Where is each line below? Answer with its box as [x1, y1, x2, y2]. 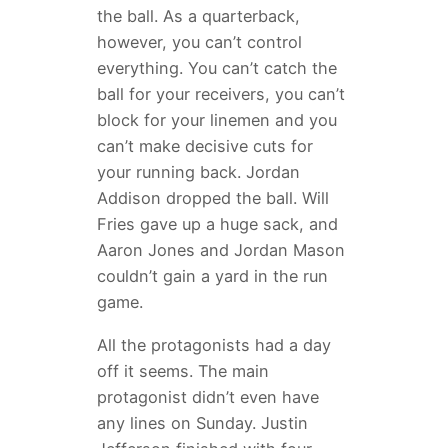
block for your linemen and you [96, 110, 337, 131]
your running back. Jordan [96, 162, 300, 183]
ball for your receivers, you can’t [96, 84, 345, 105]
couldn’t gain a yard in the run [96, 266, 328, 287]
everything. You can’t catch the [96, 58, 337, 79]
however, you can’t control [96, 32, 302, 53]
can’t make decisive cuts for [96, 136, 313, 157]
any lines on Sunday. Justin [96, 412, 308, 433]
